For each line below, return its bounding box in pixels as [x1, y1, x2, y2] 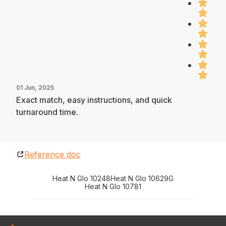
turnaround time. [16, 106, 78, 117]
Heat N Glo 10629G [110, 174, 174, 183]
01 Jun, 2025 [16, 83, 54, 91]
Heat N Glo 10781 [85, 182, 141, 191]
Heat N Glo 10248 [52, 174, 110, 183]
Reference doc [24, 149, 81, 159]
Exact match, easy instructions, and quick [16, 94, 172, 105]
